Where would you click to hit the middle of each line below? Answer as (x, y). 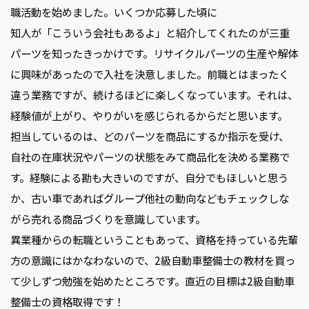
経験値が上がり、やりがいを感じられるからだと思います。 (149, 116)
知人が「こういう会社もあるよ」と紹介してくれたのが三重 (150, 33)
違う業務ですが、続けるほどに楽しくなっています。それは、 (154, 95)
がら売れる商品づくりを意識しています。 (108, 219)
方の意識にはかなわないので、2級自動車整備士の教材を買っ (153, 260)
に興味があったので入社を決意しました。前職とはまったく (150, 74)
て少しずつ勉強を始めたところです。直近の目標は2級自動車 (152, 281)
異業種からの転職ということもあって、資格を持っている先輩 (154, 240)
